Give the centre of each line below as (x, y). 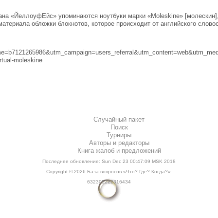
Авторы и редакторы (119, 143)
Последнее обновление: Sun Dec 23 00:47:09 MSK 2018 (109, 162)
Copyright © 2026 (66, 172)
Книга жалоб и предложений (119, 151)
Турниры (119, 135)
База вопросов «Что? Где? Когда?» (129, 172)
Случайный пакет (119, 120)
